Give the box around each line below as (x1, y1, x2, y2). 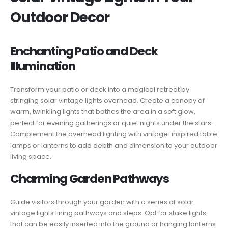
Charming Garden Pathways (10, 170, 169, 187)
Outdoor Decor (10, 7, 109, 27)
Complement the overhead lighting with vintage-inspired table (10, 129, 217, 139)
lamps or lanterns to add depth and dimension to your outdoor (10, 140, 217, 150)
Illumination (10, 58, 76, 74)
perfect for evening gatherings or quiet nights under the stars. (10, 118, 213, 128)
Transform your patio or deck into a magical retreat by (10, 84, 189, 94)
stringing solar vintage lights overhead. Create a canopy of (10, 95, 205, 105)
